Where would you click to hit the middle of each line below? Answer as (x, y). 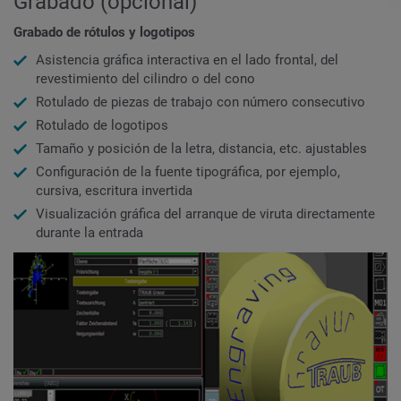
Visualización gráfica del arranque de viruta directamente (205, 214)
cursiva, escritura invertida (114, 191)
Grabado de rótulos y (77, 32)
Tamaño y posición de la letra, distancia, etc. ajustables (201, 149)
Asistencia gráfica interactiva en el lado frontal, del (187, 60)
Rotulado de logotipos (102, 126)
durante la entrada (90, 233)
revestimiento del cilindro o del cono (145, 79)
